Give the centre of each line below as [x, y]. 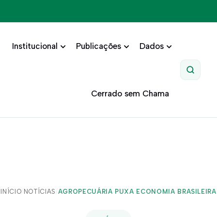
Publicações [98, 46]
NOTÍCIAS [40, 192]
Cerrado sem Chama [130, 93]
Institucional [35, 46]
